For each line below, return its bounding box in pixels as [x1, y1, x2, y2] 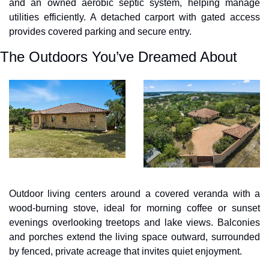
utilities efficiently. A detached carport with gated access [9, 12, 260, 23]
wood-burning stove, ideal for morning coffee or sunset [9, 202, 260, 213]
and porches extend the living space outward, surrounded [9, 231, 260, 242]
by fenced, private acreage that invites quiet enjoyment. [9, 246, 242, 256]
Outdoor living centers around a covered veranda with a [9, 188, 260, 199]
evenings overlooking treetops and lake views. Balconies [9, 217, 260, 228]
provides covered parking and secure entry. [9, 26, 192, 37]
